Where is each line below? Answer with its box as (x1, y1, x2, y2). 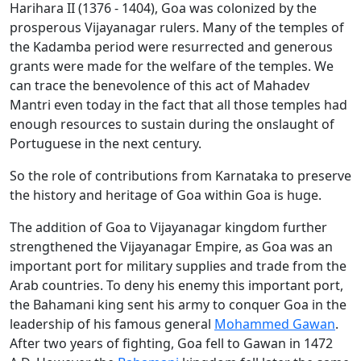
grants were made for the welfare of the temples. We (10, 57, 334, 76)
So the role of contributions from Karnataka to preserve (10, 167, 351, 185)
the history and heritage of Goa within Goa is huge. (10, 186, 322, 205)
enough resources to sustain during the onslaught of (10, 115, 334, 134)
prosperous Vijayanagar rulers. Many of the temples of (10, 19, 344, 37)
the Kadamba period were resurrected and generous (10, 38, 333, 56)
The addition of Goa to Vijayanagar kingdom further (10, 218, 327, 237)
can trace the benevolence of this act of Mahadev (10, 77, 309, 95)
